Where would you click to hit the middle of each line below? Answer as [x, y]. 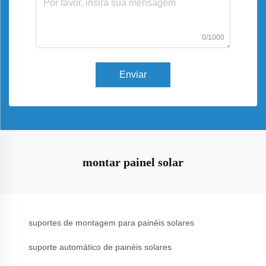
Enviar [133, 75]
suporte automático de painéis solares [100, 247]
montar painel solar [133, 162]
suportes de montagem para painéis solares [111, 223]
